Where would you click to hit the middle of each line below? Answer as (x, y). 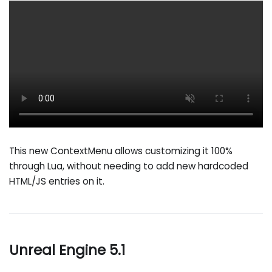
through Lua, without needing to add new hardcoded (129, 166)
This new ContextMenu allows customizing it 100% (121, 151)
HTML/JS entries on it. (57, 182)
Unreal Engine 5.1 (67, 250)
